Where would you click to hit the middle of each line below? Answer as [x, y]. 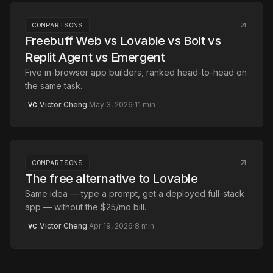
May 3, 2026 [111, 105]
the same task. [54, 86]
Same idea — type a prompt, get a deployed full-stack [135, 193]
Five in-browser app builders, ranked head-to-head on [136, 72]
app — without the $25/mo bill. [86, 207]
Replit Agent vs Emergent [95, 57]
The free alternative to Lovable [112, 179]
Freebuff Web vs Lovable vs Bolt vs [123, 41]
